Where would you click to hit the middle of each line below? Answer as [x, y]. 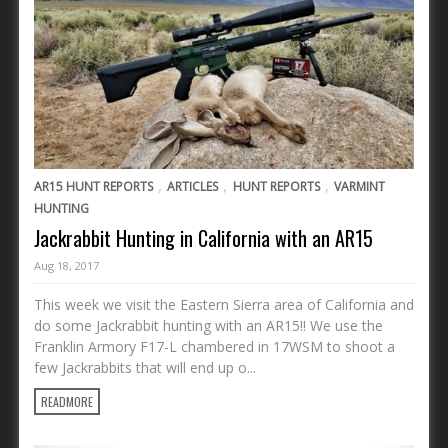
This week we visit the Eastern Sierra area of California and [224, 304]
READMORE [67, 401]
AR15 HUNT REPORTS [93, 186]
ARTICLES [193, 186]
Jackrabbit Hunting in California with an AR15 [203, 237]
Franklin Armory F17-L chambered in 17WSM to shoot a [214, 346]
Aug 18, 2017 [66, 265]
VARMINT [360, 186]
